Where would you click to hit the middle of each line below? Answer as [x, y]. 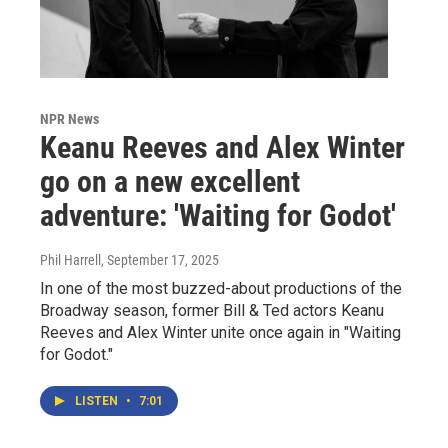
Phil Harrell [70, 259]
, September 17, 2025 [160, 259]
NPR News [69, 118]
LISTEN [98, 400]
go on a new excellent [170, 181]
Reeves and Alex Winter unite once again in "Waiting [220, 332]
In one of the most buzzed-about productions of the [221, 288]
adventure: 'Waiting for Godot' [218, 215]
